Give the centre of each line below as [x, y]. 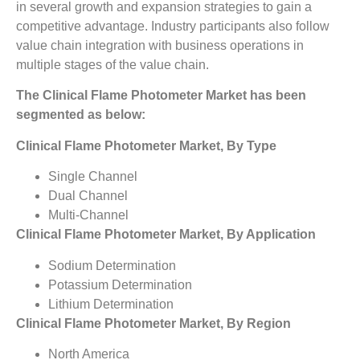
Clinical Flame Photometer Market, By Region [153, 323]
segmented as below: [81, 115]
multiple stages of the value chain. [112, 64]
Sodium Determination [112, 265]
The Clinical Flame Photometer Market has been [161, 96]
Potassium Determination [120, 284]
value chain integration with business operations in [160, 45]
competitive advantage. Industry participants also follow [173, 26]
